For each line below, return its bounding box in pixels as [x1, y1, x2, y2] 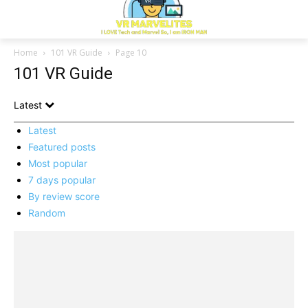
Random [28, 207, 65, 219]
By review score [28, 190, 100, 202]
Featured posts [28, 141, 96, 153]
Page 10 [115, 47, 146, 58]
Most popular [28, 157, 87, 169]
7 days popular [28, 174, 96, 186]
